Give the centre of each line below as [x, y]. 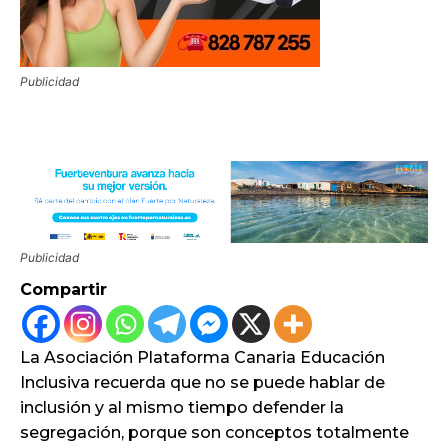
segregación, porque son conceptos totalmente [214, 432]
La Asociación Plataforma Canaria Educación [202, 357]
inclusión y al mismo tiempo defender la [182, 407]
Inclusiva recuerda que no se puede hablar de [202, 382]
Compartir [63, 289]
